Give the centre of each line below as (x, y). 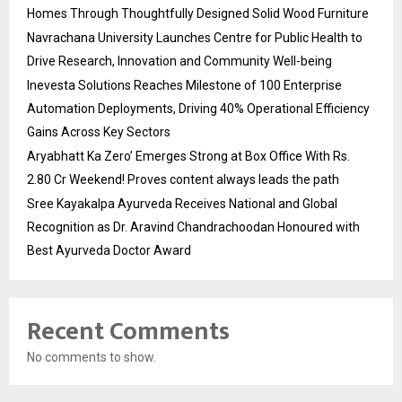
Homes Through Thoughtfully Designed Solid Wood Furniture (198, 13)
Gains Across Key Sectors (99, 132)
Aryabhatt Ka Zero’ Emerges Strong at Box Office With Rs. (188, 156)
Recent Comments (128, 332)
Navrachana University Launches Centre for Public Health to (195, 38)
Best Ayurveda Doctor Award (109, 250)
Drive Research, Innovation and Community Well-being (179, 61)
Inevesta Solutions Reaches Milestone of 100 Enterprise (184, 85)
